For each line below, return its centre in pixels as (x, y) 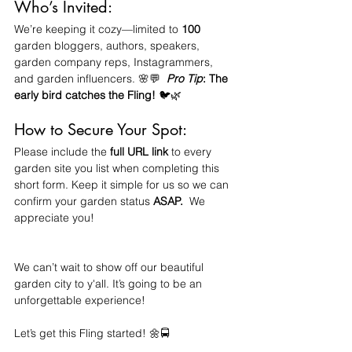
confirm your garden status (82, 201)
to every (191, 151)
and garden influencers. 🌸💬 (90, 78)
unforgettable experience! (80, 300)
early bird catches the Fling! (86, 95)
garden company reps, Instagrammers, (115, 62)
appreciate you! (54, 217)
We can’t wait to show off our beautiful (110, 267)
